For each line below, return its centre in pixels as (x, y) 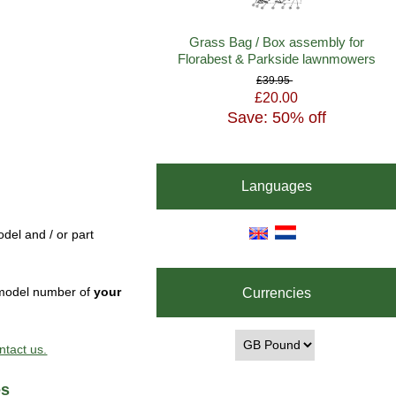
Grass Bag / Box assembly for (276, 42)
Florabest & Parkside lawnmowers (276, 59)
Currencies (276, 292)
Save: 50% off (276, 117)
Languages (276, 186)
